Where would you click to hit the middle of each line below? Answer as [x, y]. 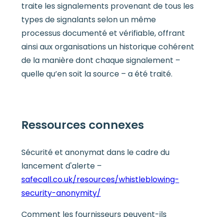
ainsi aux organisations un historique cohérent [108, 46]
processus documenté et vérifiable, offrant [103, 33]
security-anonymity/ [61, 193]
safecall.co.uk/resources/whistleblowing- [100, 180]
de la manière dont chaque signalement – [101, 60]
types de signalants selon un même [88, 19]
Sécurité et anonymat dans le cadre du [95, 153]
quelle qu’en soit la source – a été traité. [97, 74]
